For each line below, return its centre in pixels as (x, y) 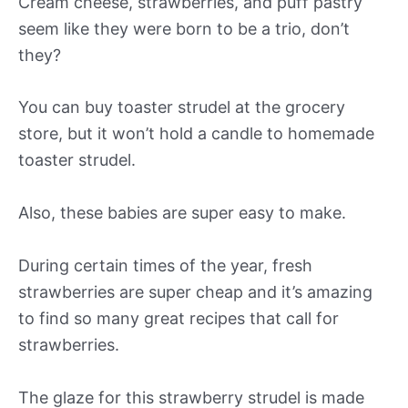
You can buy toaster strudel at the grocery (182, 107)
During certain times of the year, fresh (165, 265)
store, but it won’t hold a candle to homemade (196, 134)
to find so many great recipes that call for (178, 318)
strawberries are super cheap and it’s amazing (195, 291)
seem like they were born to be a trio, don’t (184, 28)
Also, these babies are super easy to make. (182, 213)
